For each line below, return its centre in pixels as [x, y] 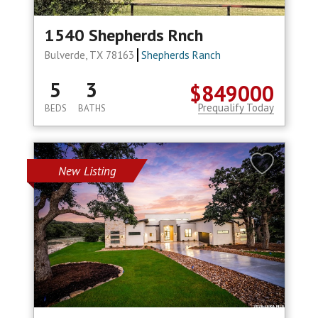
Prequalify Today [236, 108]
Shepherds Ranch [181, 55]
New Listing [87, 171]
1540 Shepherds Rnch [124, 35]
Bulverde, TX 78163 [91, 55]
